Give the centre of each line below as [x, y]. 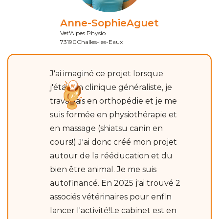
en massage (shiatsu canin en [106, 128]
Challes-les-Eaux [100, 42]
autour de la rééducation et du [111, 155]
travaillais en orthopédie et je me [113, 101]
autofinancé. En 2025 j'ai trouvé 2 [115, 183]
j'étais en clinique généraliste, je [111, 87]
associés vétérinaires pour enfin [111, 197]
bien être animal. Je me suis [103, 169]
